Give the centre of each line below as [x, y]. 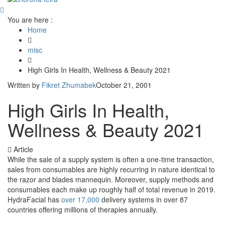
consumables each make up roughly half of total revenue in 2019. [111, 190]
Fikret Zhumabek [69, 85]
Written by [25, 85]
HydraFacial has [34, 200]
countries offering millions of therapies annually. [83, 210]
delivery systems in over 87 [144, 200]
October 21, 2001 [124, 85]
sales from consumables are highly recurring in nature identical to [111, 170]
